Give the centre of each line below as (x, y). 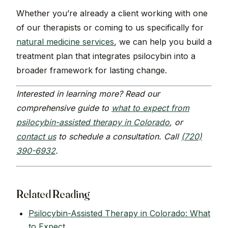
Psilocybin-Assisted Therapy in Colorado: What (119, 213)
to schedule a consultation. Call (119, 137)
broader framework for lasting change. (92, 70)
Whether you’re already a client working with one (112, 13)
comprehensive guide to (64, 108)
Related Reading (53, 194)
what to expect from (150, 108)
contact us (36, 137)
